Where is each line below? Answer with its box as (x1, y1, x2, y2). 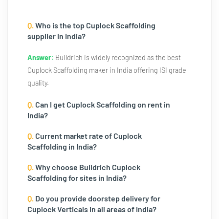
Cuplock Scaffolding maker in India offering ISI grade (27, 66, 186, 74)
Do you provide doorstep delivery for (34, 194, 160, 203)
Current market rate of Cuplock (34, 131, 142, 140)
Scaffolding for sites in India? (27, 173, 127, 182)
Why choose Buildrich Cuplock (34, 162, 140, 172)
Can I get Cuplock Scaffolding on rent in (34, 100, 170, 109)
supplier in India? (27, 31, 86, 41)
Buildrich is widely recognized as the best (54, 53, 181, 62)
